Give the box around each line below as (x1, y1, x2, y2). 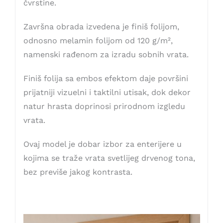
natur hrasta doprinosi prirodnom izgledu (23, 102, 185, 111)
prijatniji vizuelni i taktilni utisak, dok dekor (23, 88, 191, 98)
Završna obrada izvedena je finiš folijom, (23, 22, 179, 32)
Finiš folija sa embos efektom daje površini (23, 74, 188, 84)
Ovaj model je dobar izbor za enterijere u (23, 139, 182, 149)
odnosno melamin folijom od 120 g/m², (23, 36, 173, 46)
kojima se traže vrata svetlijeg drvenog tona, (23, 153, 195, 163)
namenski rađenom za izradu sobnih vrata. (23, 50, 189, 60)
